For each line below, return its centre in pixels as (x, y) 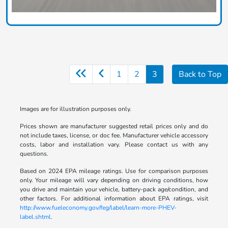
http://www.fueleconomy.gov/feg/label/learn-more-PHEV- (98, 207)
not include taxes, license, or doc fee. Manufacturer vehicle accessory (114, 135)
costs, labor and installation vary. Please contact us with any (114, 144)
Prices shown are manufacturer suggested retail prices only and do (114, 126)
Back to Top (200, 74)
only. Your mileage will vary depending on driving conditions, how (114, 180)
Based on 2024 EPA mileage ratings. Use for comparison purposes (114, 171)
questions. (34, 153)
